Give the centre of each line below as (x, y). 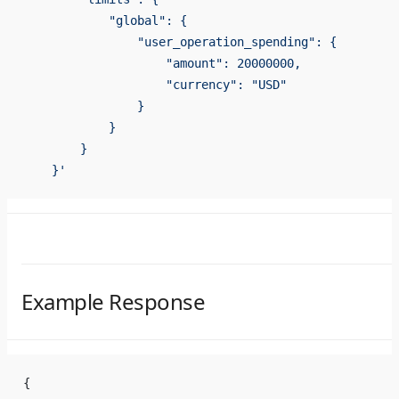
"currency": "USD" (155, 85)
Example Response (114, 302)
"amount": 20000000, (162, 64)
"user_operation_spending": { (180, 42)
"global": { (105, 21)
